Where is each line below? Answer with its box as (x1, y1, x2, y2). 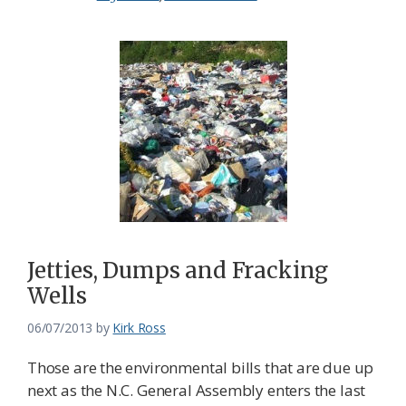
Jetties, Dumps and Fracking (27, 256, 329, 285)
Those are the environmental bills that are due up (27, 357, 374, 379)
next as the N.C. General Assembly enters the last (27, 380, 366, 401)
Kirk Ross (112, 319, 166, 337)
